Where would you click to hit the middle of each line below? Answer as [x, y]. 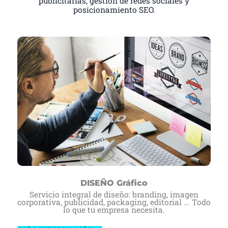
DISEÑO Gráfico [114, 183]
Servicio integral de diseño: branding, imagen [114, 194]
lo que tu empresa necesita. [114, 209]
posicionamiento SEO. [114, 10]
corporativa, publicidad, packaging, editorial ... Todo [114, 202]
